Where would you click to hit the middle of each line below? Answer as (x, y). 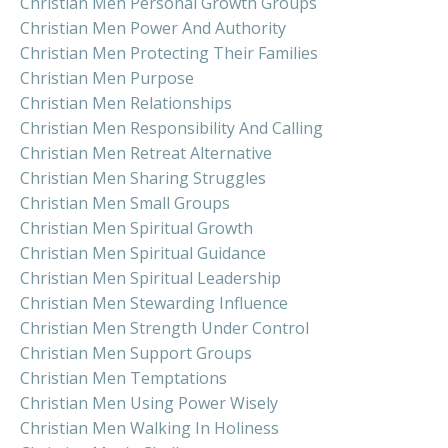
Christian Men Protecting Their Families (169, 53)
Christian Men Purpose (107, 78)
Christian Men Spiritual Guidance (143, 253)
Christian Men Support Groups (136, 353)
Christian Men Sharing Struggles (143, 178)
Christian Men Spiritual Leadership (150, 278)
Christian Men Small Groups (125, 203)
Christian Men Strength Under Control (164, 328)
